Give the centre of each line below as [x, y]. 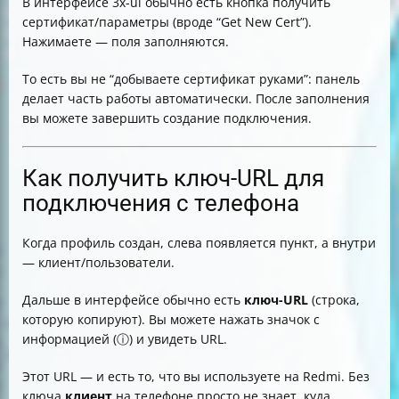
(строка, [334, 300]
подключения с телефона [161, 203]
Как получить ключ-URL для [173, 178]
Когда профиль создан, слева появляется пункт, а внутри [199, 243]
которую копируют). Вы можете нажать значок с [171, 319]
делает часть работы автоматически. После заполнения [196, 98]
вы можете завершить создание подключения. [167, 118]
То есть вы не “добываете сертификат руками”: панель [191, 79]
